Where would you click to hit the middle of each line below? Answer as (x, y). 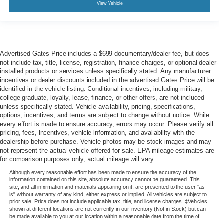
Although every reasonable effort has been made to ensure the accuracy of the (102, 172)
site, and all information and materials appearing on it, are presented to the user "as (107, 186)
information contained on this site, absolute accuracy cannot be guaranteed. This (104, 179)
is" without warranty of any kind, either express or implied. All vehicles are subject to (108, 194)
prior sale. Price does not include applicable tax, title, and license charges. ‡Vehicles (108, 201)
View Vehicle (109, 4)
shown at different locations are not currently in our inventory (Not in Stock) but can (107, 208)
